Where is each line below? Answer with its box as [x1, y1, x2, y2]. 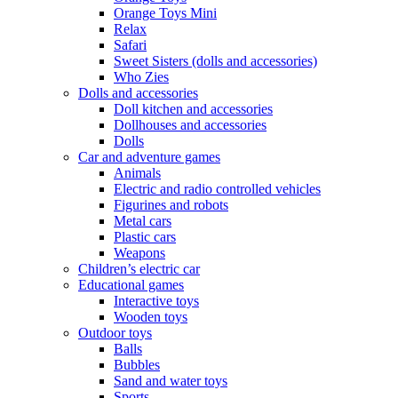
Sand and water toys [114, 372, 227, 388]
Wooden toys [114, 308, 187, 324]
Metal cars [114, 212, 171, 228]
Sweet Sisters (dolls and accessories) [114, 52, 317, 68]
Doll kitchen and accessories [114, 100, 273, 116]
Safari [114, 36, 147, 52]
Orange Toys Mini [114, 4, 217, 20]
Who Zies [114, 68, 169, 84]
